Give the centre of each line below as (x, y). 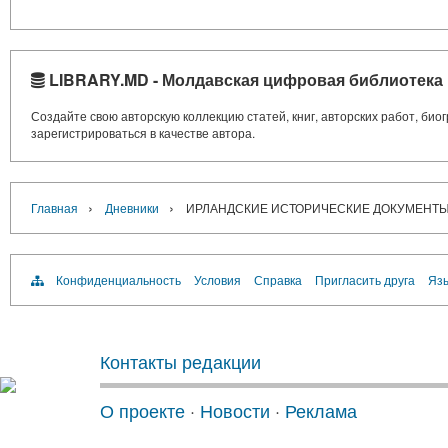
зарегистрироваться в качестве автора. (143, 132)
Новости (235, 410)
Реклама (321, 410)
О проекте (142, 410)
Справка (278, 279)
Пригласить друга (365, 279)
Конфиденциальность (118, 279)
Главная (54, 207)
